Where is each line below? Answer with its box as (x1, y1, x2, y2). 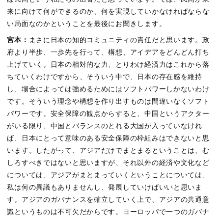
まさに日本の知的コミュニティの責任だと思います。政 (28, 35, 210, 44)
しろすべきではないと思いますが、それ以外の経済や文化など (7, 158, 210, 167)
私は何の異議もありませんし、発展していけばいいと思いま (7, 183, 202, 192)
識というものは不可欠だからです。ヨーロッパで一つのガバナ (7, 207, 210, 216)
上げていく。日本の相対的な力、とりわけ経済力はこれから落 (7, 60, 210, 69)
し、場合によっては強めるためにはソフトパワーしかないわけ (7, 84, 210, 93)
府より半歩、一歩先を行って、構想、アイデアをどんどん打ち (7, 48, 210, 56)
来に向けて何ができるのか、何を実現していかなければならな (7, 7, 210, 16)
